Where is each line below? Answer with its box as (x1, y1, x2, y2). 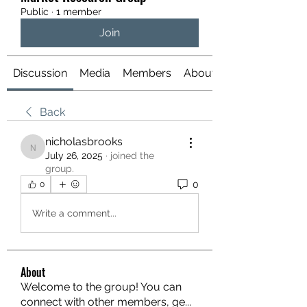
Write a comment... (32, 207, 116, 219)
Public (21, 6, 49, 17)
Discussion (13, 66, 67, 79)
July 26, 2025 (45, 150, 103, 161)
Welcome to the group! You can (21, 280, 182, 293)
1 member (56, 6, 101, 17)
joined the (110, 150, 154, 161)
